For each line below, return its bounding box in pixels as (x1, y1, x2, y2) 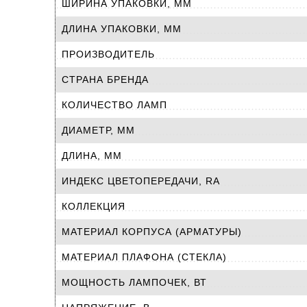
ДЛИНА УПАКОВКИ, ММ (62, 23, 182, 34)
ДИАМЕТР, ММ (62, 124, 135, 136)
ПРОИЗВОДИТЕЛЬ (62, 48, 155, 60)
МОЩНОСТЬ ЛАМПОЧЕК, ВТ (62, 276, 207, 288)
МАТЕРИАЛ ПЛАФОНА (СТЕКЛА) (62, 251, 227, 262)
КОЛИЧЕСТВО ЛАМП (62, 99, 167, 110)
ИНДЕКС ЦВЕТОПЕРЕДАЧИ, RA (62, 175, 220, 186)
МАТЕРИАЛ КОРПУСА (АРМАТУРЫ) (62, 225, 242, 237)
